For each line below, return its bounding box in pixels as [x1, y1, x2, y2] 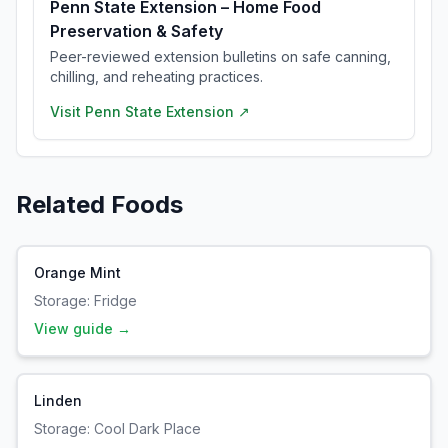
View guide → [34, 320, 131, 337]
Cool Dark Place [94, 420, 201, 437]
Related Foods [16, 190, 183, 219]
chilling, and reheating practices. [50, 68, 263, 85]
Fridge [94, 292, 137, 309]
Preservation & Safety [50, 21, 223, 41]
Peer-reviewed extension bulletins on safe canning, [50, 48, 391, 65]
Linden [34, 392, 82, 409]
